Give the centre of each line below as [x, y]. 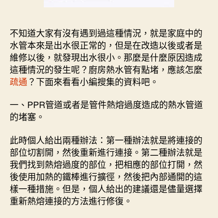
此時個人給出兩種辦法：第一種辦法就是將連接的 [106, 139]
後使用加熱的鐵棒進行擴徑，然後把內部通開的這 [106, 176]
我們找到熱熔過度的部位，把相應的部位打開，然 [106, 164]
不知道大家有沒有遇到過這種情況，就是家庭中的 [106, 32]
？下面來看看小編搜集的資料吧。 [93, 81]
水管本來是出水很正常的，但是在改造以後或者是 [106, 45]
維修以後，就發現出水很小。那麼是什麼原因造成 [106, 57]
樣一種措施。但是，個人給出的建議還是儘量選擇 [106, 188]
